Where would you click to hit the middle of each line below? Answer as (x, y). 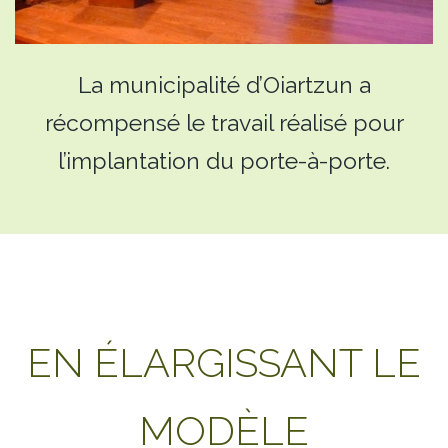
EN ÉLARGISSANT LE (224, 362)
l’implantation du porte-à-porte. (224, 160)
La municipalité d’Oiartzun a (224, 84)
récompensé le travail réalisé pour (224, 122)
